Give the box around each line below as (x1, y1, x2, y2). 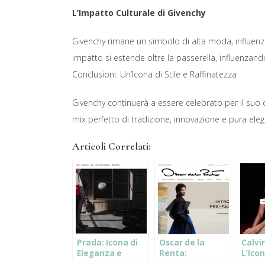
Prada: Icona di (77, 237, 138, 248)
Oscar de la (159, 237, 205, 248)
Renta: (159, 248, 187, 258)
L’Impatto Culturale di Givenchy (72, 7, 206, 18)
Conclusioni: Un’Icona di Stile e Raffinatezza (72, 69, 237, 80)
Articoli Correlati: (72, 140, 151, 153)
